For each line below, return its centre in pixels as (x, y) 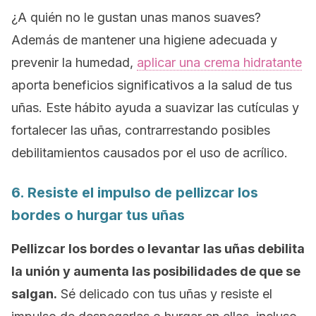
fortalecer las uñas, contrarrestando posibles (141, 130)
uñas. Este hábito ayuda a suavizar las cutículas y (155, 108)
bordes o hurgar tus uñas (98, 215)
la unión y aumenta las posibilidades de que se (156, 271)
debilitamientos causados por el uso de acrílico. (150, 153)
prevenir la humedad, (74, 62)
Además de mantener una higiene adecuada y (144, 40)
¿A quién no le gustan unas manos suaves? (136, 17)
